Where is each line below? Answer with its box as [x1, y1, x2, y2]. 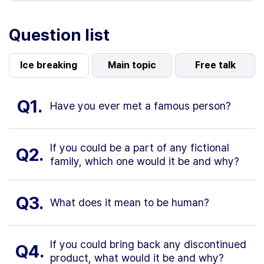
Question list [9, 24, 110, 45]
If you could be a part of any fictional [50, 141, 229, 154]
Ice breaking [20, 59, 78, 71]
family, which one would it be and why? [50, 154, 239, 167]
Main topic [107, 59, 156, 71]
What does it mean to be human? [50, 196, 209, 209]
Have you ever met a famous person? [50, 99, 231, 112]
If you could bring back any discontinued [50, 237, 246, 250]
